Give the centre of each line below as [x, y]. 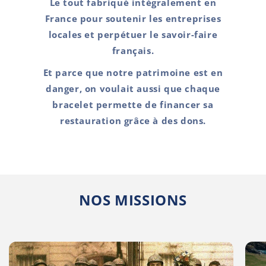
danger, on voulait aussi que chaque [133, 88]
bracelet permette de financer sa [133, 104]
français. [133, 50]
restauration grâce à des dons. [133, 121]
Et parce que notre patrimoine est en [133, 72]
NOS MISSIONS [133, 200]
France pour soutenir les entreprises [133, 18]
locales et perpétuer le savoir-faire [133, 34]
